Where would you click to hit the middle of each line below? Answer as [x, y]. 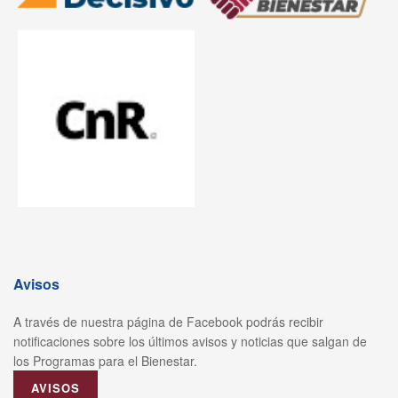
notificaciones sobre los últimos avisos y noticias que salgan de [190, 341]
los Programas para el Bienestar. [105, 360]
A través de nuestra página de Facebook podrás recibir [168, 321]
